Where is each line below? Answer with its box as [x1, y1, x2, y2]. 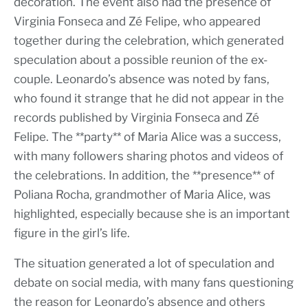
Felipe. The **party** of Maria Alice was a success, [14, 129, 281, 144]
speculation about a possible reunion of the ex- [14, 52, 267, 67]
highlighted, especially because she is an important [14, 206, 290, 221]
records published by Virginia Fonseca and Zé [14, 110, 259, 124]
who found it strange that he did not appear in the [14, 91, 284, 105]
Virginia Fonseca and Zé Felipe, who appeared [14, 14, 261, 28]
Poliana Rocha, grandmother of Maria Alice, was [14, 187, 271, 201]
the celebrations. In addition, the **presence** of [14, 168, 274, 182]
